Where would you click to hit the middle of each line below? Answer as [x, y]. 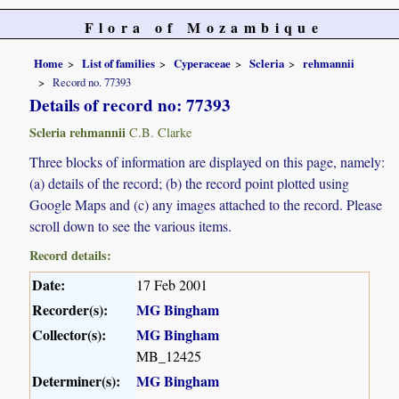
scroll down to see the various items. [131, 226]
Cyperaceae [203, 63]
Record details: [71, 256]
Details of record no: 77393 [130, 106]
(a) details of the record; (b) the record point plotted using [190, 183]
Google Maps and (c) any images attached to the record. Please [206, 205]
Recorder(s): [70, 310]
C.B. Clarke [159, 133]
